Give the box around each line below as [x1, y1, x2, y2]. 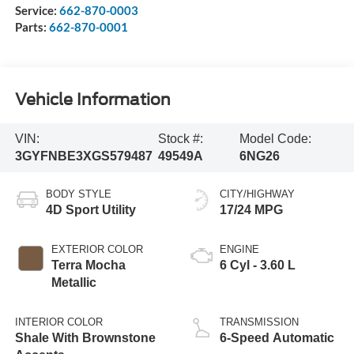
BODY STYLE [45, 187, 111, 200]
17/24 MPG [220, 202, 283, 217]
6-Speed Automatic [220, 330, 334, 345]
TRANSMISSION [220, 315, 299, 328]
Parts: [14, 20, 49, 35]
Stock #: [158, 131, 204, 145]
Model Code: [239, 131, 311, 145]
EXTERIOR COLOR [51, 243, 143, 255]
